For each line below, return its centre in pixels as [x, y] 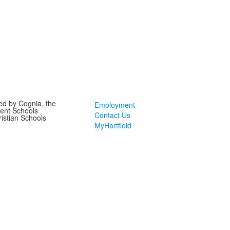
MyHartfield [113, 125]
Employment [114, 105]
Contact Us [112, 115]
